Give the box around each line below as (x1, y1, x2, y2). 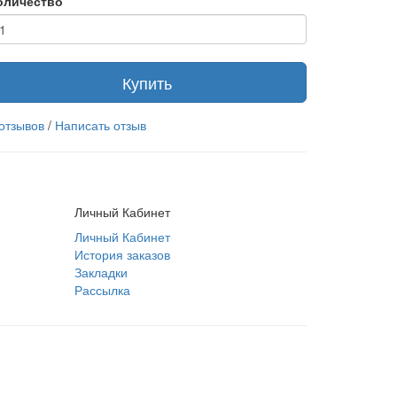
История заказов (74, 245, 170, 263)
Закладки (74, 263, 128, 281)
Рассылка (74, 281, 130, 299)
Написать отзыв (55, 116, 146, 134)
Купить (122, 71, 172, 94)
